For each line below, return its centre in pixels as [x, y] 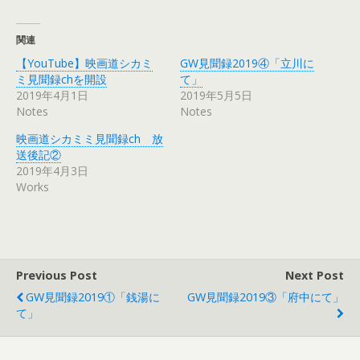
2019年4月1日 [52, 95]
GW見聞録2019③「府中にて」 [266, 297]
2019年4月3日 [52, 171]
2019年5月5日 [216, 95]
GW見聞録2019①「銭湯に [93, 297]
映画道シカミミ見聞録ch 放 [90, 139]
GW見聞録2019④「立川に [247, 63]
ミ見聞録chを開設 [61, 79]
